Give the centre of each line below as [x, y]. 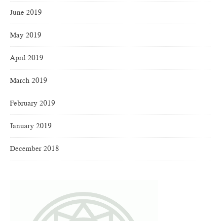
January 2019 [31, 126]
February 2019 [33, 103]
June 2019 [26, 13]
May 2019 [26, 35]
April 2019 [27, 58]
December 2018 [35, 149]
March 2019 [29, 81]
